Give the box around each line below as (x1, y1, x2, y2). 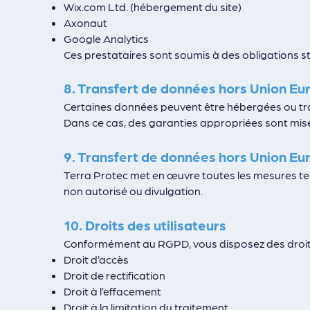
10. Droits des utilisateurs (64, 217, 226, 233)
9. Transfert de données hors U (64, 148, 259, 165)
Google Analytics (64, 32, 149, 45)
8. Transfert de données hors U (64, 80, 259, 96)
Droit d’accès (64, 253, 129, 266)
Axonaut (64, 16, 107, 29)
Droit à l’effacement (64, 284, 161, 298)
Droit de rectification (64, 268, 165, 282)
